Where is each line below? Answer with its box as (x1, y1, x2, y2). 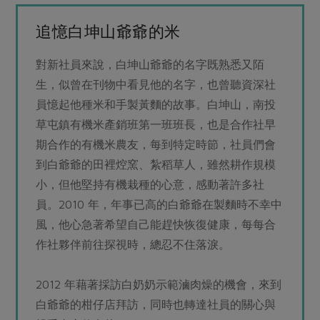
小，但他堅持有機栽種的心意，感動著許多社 (36, 178, 265, 191)
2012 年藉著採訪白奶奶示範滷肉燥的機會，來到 (36, 278, 282, 291)
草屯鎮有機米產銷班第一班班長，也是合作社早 (36, 118, 276, 131)
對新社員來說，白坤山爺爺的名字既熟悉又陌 (36, 58, 265, 71)
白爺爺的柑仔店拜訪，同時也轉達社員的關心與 (36, 298, 276, 311)
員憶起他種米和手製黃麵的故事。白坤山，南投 (36, 98, 276, 111)
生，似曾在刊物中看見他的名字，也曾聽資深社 (36, 78, 276, 91)
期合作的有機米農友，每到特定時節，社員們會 (36, 138, 276, 151)
